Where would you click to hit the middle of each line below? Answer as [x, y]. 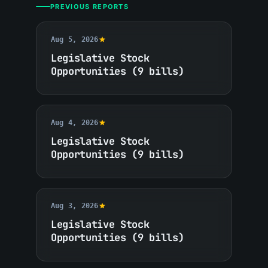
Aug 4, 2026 [75, 122]
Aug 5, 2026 [75, 39]
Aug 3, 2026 [75, 205]
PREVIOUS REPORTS [90, 6]
